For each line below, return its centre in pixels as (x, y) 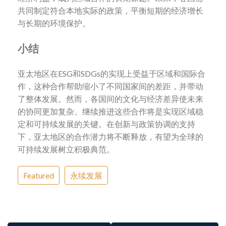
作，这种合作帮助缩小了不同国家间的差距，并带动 (110, 86)
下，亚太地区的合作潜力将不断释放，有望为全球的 (110, 136)
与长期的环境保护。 (54, 23)
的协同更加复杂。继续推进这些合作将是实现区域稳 (110, 111)
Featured (39, 175)
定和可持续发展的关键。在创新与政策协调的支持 (106, 124)
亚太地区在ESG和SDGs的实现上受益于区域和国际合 (111, 73)
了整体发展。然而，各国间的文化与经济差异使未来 (110, 98)
